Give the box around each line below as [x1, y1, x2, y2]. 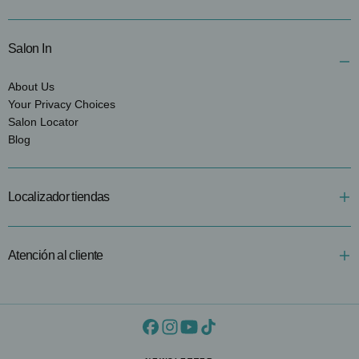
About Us [8, 79, 54, 93]
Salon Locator [8, 115, 79, 128]
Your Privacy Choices [8, 97, 115, 111]
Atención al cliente [8, 248, 103, 262]
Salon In [8, 41, 51, 55]
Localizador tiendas [8, 189, 110, 204]
